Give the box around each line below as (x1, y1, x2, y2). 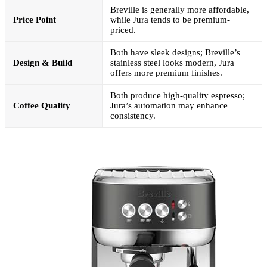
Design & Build (13, 57, 72, 67)
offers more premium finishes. (110, 67, 222, 77)
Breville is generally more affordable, (110, 4, 249, 14)
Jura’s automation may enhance (110, 100, 228, 110)
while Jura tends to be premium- (110, 14, 230, 24)
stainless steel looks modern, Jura (110, 57, 234, 67)
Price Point (13, 14, 56, 24)
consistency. (110, 110, 156, 120)
